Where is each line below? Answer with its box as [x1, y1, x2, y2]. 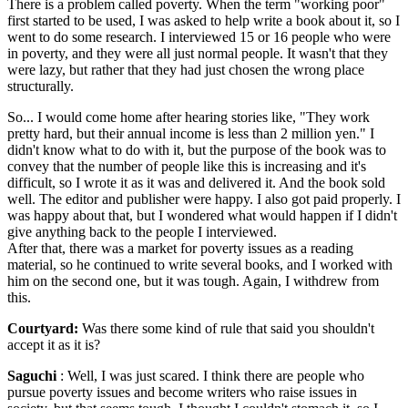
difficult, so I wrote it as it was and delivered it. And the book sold [7, 174, 385, 190]
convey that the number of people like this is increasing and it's [7, 158, 366, 174]
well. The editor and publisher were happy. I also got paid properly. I [7, 190, 401, 207]
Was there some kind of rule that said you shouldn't [78, 320, 374, 336]
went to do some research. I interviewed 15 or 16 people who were [7, 28, 391, 45]
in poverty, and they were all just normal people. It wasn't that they [7, 45, 388, 61]
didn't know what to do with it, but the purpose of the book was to [7, 141, 386, 158]
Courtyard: [7, 320, 78, 336]
